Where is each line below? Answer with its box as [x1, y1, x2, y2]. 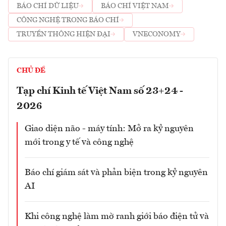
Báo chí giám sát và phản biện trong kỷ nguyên [25, 167, 208, 177]
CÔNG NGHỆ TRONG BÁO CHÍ [17, 17, 119, 24]
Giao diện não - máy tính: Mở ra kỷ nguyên [25, 124, 194, 133]
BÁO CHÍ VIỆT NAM [101, 3, 169, 10]
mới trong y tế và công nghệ [25, 137, 134, 147]
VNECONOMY [133, 31, 181, 38]
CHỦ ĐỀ [17, 67, 45, 74]
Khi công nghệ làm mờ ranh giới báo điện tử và [25, 211, 209, 221]
